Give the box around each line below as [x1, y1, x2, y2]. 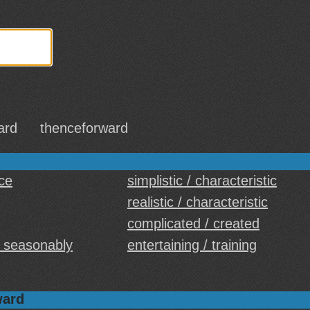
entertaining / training [127, 237, 257, 253]
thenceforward [40, 120, 128, 136]
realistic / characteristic [127, 194, 268, 210]
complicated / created [127, 216, 259, 231]
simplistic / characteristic [127, 173, 277, 188]
